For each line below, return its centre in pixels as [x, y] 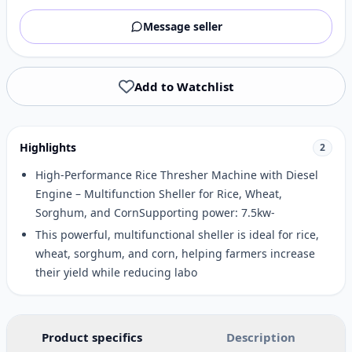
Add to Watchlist [184, 86]
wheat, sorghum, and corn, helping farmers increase [175, 253]
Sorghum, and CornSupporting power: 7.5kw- [155, 213]
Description [260, 337]
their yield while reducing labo [116, 272]
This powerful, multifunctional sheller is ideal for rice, [177, 235]
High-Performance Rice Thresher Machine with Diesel [177, 175]
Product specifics [92, 337]
